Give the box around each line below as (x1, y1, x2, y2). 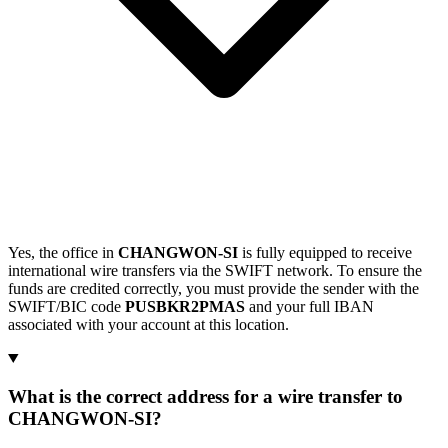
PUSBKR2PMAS (125, 297, 245, 315)
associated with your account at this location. (8, 315, 289, 333)
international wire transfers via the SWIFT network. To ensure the (8, 261, 422, 279)
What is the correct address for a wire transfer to (8, 386, 403, 408)
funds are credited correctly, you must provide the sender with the (8, 279, 419, 297)
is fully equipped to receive (238, 243, 412, 261)
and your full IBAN (245, 297, 374, 315)
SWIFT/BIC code (8, 297, 125, 315)
